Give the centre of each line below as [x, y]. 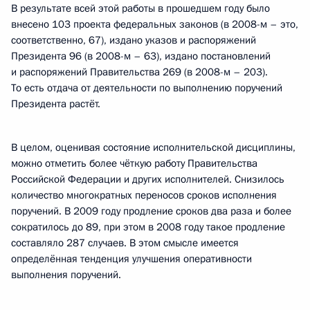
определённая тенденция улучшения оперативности [131, 259]
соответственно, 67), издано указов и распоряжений [134, 40]
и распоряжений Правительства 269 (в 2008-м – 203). [139, 72]
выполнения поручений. [66, 275]
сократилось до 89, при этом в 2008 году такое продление [148, 227]
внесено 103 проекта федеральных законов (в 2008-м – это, [155, 24]
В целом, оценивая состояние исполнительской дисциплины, [153, 147]
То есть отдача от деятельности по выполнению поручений [147, 88]
